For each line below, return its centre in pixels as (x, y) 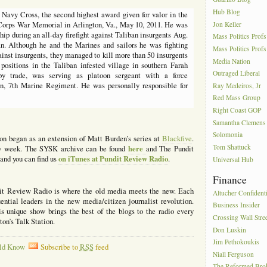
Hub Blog (227, 12)
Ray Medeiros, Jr (237, 86)
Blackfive (177, 139)
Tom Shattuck (232, 147)
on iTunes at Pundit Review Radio (113, 159)
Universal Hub (233, 159)
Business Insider (237, 205)
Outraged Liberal (237, 73)
